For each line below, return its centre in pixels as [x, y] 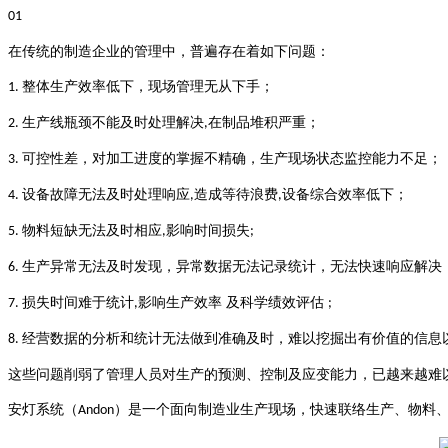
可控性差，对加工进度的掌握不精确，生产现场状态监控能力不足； [232, 159]
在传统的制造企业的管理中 [92, 52]
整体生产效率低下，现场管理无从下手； [148, 87]
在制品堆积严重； [264, 123]
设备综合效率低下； [345, 195]
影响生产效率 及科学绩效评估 [233, 303]
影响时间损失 [208, 231]
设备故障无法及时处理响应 [106, 195]
